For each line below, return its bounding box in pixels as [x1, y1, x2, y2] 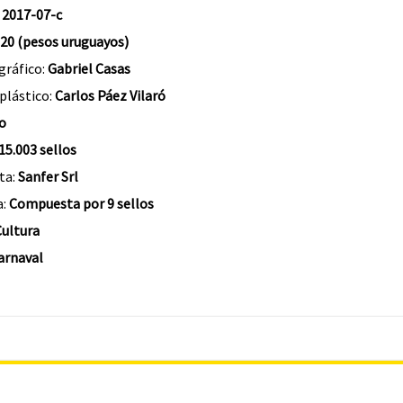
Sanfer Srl [17, 167, 78, 185]
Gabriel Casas [47, 59, 130, 77]
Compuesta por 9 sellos [8, 194, 154, 212]
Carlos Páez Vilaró [54, 86, 166, 104]
